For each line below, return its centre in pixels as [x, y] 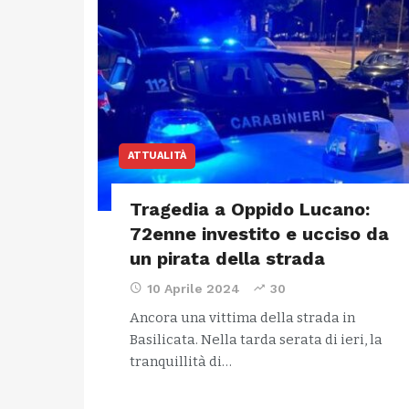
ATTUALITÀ [157, 156]
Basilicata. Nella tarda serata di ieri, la [256, 340]
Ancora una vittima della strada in [242, 318]
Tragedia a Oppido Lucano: [250, 209]
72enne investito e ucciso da [259, 234]
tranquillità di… [181, 362]
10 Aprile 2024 [194, 288]
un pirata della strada [227, 258]
